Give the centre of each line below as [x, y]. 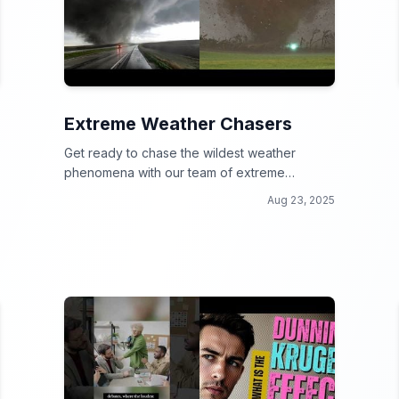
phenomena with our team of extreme [175, 172]
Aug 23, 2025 [301, 200]
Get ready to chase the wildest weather [180, 153]
